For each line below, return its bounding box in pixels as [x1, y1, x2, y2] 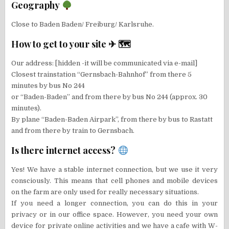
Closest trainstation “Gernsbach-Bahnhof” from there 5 [11, 71, 192, 79]
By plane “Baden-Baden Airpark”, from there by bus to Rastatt [11, 116, 213, 124]
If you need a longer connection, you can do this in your [11, 199, 218, 208]
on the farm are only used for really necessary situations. [11, 188, 199, 196]
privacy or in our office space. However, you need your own [11, 211, 218, 219]
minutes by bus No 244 [11, 82, 85, 90]
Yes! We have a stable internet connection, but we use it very [11, 166, 218, 174]
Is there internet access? [11, 144, 118, 157]
